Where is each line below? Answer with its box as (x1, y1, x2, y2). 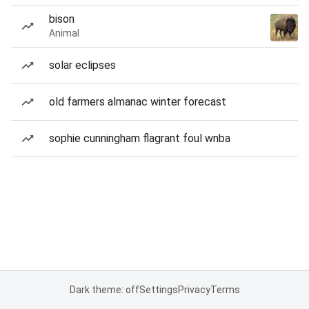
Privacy (177, 284, 210, 295)
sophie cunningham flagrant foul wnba (49, 132, 230, 145)
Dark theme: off (69, 284, 139, 295)
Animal (49, 28, 79, 39)
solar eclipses (49, 59, 116, 72)
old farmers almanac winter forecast (49, 95, 226, 108)
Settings (139, 284, 178, 295)
